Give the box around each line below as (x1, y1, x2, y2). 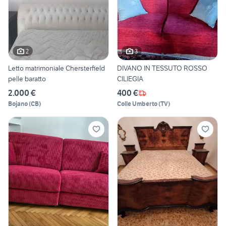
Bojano (8, 100, 28, 108)
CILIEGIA (117, 74, 143, 84)
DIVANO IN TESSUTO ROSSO (117, 64, 207, 73)
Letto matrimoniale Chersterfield (8, 64, 105, 73)
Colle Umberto (117, 100, 157, 108)
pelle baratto (8, 74, 46, 84)
